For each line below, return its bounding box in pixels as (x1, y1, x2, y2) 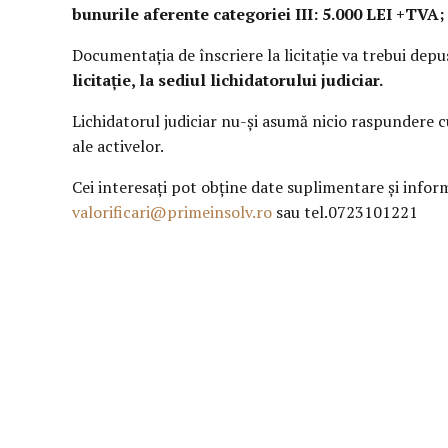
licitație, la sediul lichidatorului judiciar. (72, 69, 383, 91)
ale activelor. (72, 135, 164, 157)
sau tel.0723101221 (272, 201, 418, 223)
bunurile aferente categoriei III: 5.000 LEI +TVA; (72, 3, 445, 25)
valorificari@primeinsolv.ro (72, 201, 272, 223)
